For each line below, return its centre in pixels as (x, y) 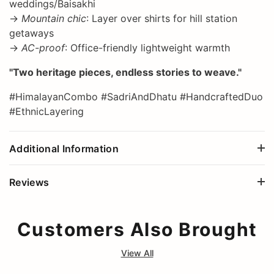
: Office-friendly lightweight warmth (147, 47)
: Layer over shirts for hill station (162, 18)
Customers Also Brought (137, 229)
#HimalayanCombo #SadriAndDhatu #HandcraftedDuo (136, 96)
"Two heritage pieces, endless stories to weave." (125, 72)
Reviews (29, 182)
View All (137, 253)
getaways (31, 33)
